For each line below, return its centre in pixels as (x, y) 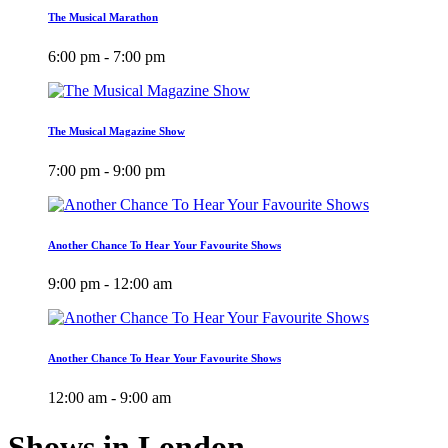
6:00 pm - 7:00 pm (106, 56)
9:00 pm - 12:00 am (110, 284)
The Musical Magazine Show (116, 130)
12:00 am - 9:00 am (109, 398)
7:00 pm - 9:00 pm (106, 170)
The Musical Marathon (103, 16)
